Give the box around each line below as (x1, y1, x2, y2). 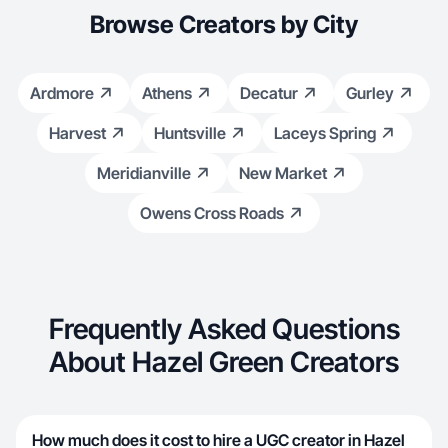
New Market (239, 163, 327, 183)
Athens (142, 83, 192, 103)
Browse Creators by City (90, 10, 358, 39)
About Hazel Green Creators (49, 345, 399, 379)
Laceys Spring (273, 123, 376, 143)
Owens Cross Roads (140, 203, 284, 223)
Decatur (240, 83, 298, 103)
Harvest (48, 123, 106, 143)
